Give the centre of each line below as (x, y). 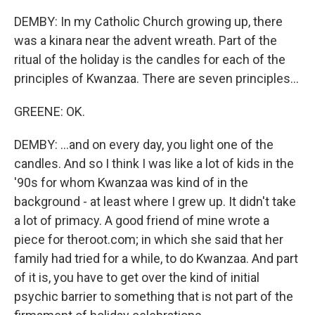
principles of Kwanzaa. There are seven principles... (156, 79)
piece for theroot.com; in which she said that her (149, 240)
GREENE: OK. (50, 112)
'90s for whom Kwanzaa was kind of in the (131, 183)
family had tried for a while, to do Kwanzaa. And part (156, 259)
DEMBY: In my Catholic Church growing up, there (148, 22)
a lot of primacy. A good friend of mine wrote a (142, 221)
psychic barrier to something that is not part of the (154, 297)
